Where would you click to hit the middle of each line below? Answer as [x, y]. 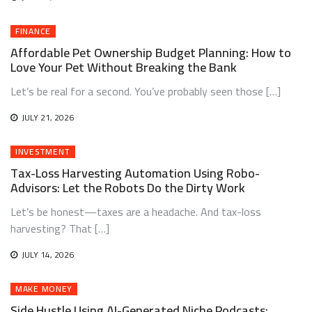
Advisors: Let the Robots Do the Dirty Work [128, 188]
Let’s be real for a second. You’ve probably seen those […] [146, 91]
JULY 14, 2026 [48, 255]
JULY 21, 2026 [48, 117]
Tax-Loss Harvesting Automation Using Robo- [135, 173]
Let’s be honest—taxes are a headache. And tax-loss [136, 212]
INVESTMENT [43, 151]
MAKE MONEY [44, 289]
